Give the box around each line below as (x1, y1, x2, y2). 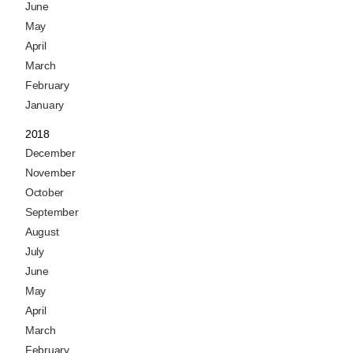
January (25, 98, 64, 112)
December (25, 147, 76, 160)
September (25, 206, 79, 219)
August (25, 225, 59, 239)
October (25, 186, 64, 199)
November (25, 166, 76, 180)
